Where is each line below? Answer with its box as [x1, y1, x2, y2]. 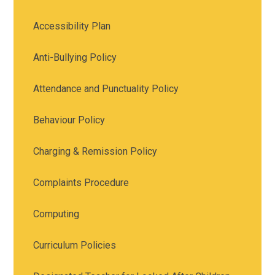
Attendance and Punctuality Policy [33, 83, 179, 95]
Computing [33, 208, 80, 220]
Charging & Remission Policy [33, 145, 158, 158]
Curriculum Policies [33, 239, 117, 252]
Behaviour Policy [33, 114, 106, 126]
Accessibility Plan [33, 20, 111, 33]
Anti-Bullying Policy [33, 52, 117, 64]
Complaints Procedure [33, 177, 130, 189]
